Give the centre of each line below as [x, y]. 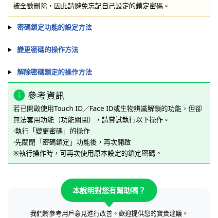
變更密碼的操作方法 [47, 49]
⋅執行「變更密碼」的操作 [52, 131]
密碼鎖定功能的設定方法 [54, 27]
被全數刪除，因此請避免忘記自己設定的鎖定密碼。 [91, 6]
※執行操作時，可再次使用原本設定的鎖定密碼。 [88, 153]
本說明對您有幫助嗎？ [109, 190]
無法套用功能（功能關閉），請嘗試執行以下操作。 [91, 119]
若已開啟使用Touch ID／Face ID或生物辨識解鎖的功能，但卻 [108, 108]
